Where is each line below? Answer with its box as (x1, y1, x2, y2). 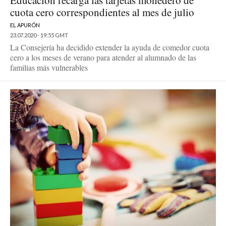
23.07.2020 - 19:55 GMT (10, 32, 68, 39)
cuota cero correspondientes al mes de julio (10, 5, 194, 20)
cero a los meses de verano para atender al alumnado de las (10, 52, 196, 63)
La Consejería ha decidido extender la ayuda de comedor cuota (10, 42, 209, 53)
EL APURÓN (10, 22, 40, 29)
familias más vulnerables (10, 62, 88, 73)
